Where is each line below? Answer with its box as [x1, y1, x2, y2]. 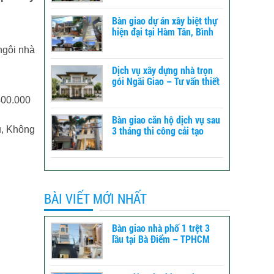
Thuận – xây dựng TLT [111, 35, 197, 49]
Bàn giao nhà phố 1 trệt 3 [111, 221, 210, 234]
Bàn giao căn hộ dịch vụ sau [111, 113, 220, 126]
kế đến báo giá [111, 85, 168, 98]
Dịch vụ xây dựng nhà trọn [111, 63, 213, 76]
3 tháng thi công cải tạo [111, 124, 204, 137]
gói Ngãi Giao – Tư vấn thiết [111, 74, 220, 87]
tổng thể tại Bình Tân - [111, 135, 199, 148]
